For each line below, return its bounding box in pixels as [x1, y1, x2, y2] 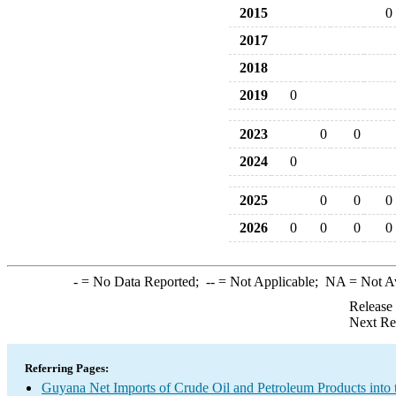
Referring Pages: [25, 362, 109, 375]
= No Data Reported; [77, 274, 206, 289]
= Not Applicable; [214, 274, 325, 289]
